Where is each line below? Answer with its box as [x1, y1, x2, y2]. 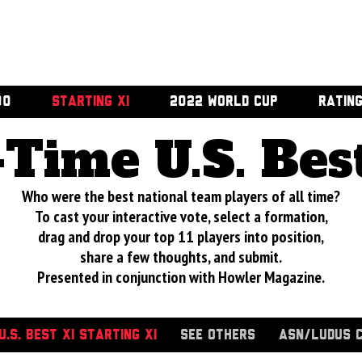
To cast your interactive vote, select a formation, [34, 206, 328, 227]
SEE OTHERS [179, 329, 255, 342]
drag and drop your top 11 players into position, [38, 226, 324, 247]
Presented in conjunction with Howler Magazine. [37, 267, 325, 288]
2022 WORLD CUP [169, 95, 278, 108]
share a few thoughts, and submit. [80, 246, 282, 267]
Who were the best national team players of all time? [22, 186, 340, 207]
